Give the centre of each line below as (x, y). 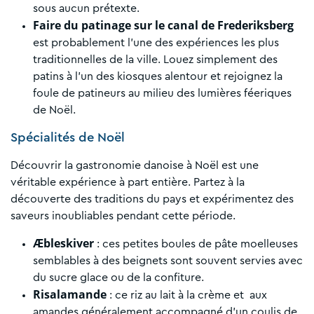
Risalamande (70, 295)
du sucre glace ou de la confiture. (118, 278)
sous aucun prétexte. (86, 9)
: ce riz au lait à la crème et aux (187, 295)
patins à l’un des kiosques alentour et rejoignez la (158, 77)
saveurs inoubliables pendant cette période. (123, 216)
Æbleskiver (63, 244)
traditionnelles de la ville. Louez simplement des (155, 60)
